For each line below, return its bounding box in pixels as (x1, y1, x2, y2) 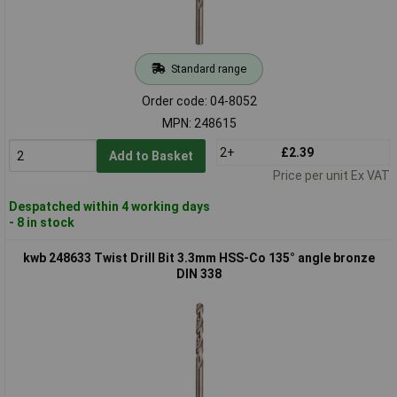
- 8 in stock (8, 214, 74, 230)
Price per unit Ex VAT (272, 167, 390, 183)
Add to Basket (108, 148, 193, 163)
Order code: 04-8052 (141, 93, 257, 108)
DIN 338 (176, 266, 222, 281)
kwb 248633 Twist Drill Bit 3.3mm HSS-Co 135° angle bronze (23, 250, 375, 265)
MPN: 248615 (161, 115, 237, 130)
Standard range (170, 61, 246, 75)
